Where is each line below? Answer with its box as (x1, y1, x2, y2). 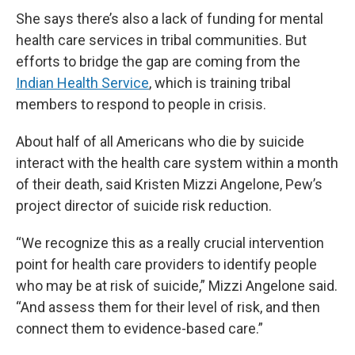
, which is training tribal (149, 74, 291, 91)
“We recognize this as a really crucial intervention (16, 235, 324, 251)
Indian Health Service (16, 74, 149, 91)
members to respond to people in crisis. (16, 96, 266, 113)
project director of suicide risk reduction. (16, 197, 272, 214)
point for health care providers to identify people (16, 256, 317, 273)
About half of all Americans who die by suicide (16, 133, 304, 150)
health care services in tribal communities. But (16, 32, 307, 48)
